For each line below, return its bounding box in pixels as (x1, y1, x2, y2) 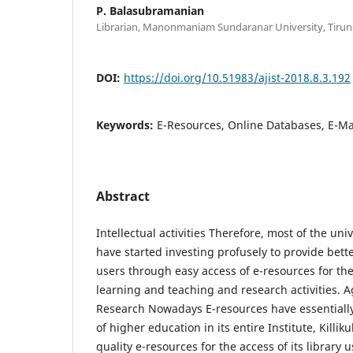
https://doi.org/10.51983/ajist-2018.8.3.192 (124, 69, 351, 85)
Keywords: (96, 117, 157, 132)
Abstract (96, 187, 150, 205)
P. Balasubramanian (96, 2, 204, 18)
